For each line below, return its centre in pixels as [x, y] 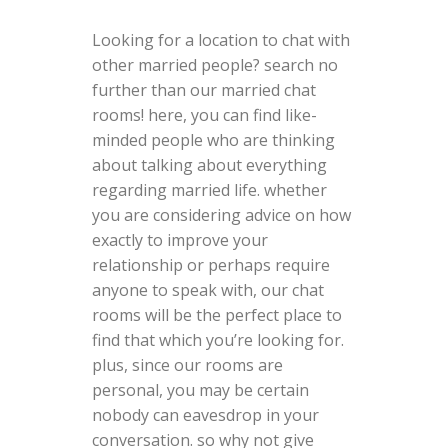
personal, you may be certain [200, 389]
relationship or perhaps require [210, 264]
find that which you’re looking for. [217, 339]
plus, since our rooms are [187, 364]
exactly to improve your [179, 239]
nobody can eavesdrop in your [205, 414]
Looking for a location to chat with [220, 39]
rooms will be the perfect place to [216, 314]
